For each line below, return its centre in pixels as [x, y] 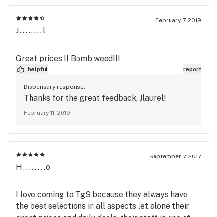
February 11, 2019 [47, 113]
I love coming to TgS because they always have [102, 194]
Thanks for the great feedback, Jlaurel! [95, 98]
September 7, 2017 [175, 156]
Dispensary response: [54, 86]
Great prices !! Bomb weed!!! [68, 58]
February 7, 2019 [178, 20]
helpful [38, 69]
